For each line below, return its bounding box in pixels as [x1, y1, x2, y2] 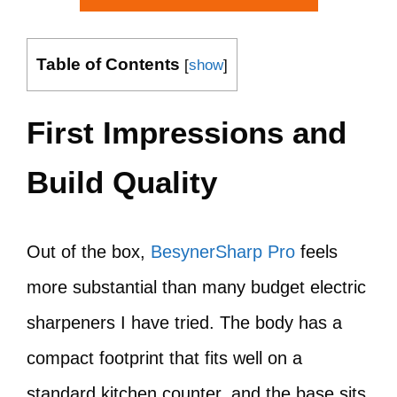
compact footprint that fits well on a [27, 348, 302, 368]
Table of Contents [36, 55, 180, 74]
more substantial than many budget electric [27, 277, 366, 297]
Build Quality [27, 165, 217, 199]
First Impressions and [27, 115, 346, 150]
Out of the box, [27, 242, 151, 261]
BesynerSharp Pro [151, 242, 295, 261]
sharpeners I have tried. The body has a [27, 313, 342, 332]
